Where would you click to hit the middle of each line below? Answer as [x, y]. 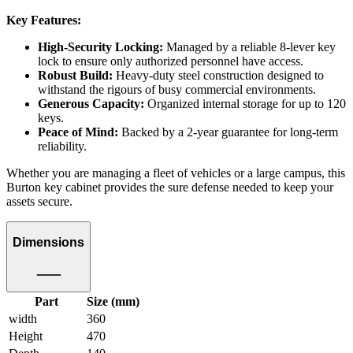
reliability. [62, 146]
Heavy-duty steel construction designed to [218, 75]
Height [26, 336]
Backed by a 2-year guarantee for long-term [228, 132]
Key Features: [44, 20]
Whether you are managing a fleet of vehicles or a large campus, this [176, 173]
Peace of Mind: [78, 132]
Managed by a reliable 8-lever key [249, 46]
